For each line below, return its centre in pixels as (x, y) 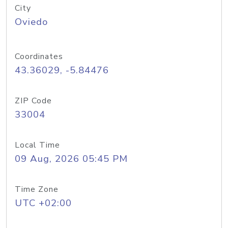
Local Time (37, 145)
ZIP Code (33, 101)
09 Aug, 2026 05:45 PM (71, 159)
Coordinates (39, 56)
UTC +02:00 (43, 203)
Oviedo (31, 22)
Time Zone (37, 189)
